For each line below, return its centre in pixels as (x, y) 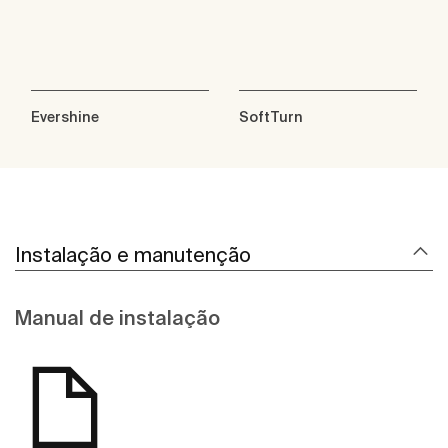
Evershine (65, 117)
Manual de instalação (117, 318)
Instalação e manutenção (133, 255)
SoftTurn (271, 117)
